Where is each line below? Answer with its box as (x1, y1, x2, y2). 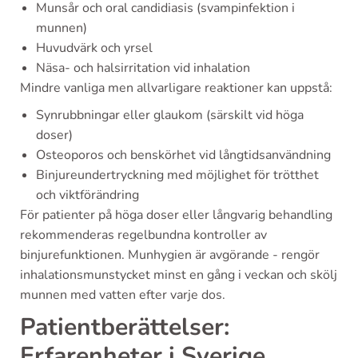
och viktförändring (36, 186, 139, 204)
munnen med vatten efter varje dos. (20, 286, 225, 304)
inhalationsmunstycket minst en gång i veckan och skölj (20, 266, 337, 284)
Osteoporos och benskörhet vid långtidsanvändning (36, 146, 331, 164)
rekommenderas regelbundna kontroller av (20, 226, 267, 244)
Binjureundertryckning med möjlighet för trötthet (36, 166, 319, 184)
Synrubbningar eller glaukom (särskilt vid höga (36, 106, 304, 124)
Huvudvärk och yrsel (36, 39, 153, 57)
